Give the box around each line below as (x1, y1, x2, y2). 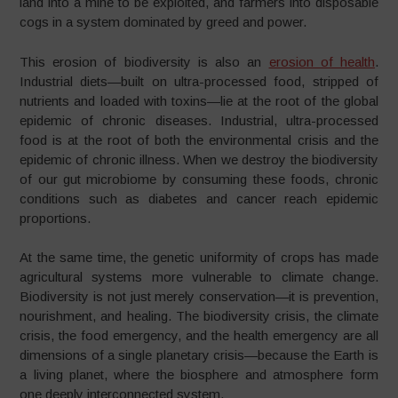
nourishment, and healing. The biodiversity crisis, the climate (20, 308, 378, 323)
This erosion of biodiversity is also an (20, 53, 269, 69)
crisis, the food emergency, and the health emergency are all (20, 328, 378, 343)
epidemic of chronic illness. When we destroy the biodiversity (20, 151, 378, 167)
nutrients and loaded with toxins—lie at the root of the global (20, 92, 378, 108)
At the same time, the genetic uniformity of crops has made (20, 250, 378, 265)
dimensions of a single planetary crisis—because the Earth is (20, 347, 378, 362)
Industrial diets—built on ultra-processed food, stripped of (20, 73, 378, 89)
